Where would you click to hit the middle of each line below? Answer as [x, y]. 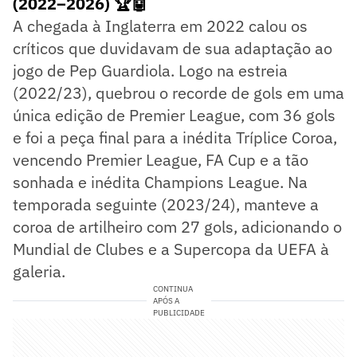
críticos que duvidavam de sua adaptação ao [173, 48]
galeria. [39, 271]
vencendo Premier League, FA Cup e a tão [161, 159]
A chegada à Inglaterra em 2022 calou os [160, 25]
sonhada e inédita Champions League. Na [160, 182]
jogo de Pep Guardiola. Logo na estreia [150, 70]
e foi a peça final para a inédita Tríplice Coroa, [175, 137]
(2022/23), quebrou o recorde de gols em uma [178, 92]
